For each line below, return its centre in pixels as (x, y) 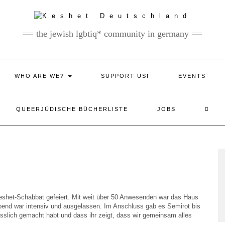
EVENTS (192, 76)
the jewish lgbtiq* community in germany (113, 33)
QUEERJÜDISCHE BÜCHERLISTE (72, 109)
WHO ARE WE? (41, 76)
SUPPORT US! (125, 76)
